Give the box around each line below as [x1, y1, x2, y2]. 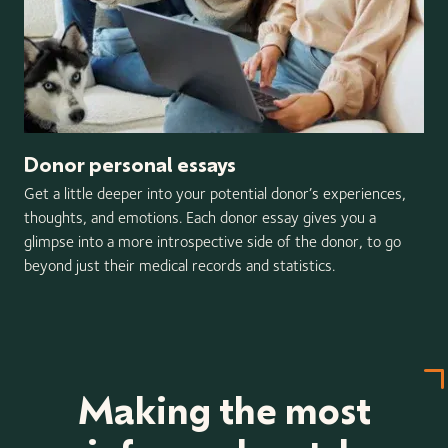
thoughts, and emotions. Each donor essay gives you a [24, 207, 376, 227]
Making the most [77, 386, 371, 434]
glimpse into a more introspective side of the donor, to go [24, 231, 401, 251]
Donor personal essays [24, 150, 236, 178]
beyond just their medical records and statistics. [24, 255, 335, 275]
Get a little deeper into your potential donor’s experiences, [24, 183, 406, 203]
